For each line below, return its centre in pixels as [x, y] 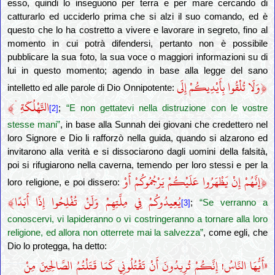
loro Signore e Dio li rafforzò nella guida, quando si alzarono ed [137, 138]
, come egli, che [235, 233]
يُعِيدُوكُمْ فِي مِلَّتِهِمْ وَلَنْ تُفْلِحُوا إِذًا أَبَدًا [98, 203]
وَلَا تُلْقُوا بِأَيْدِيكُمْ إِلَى [218, 88]
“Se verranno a [233, 203]
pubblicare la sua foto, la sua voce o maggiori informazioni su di [137, 57]
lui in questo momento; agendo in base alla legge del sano [137, 71]
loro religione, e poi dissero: [65, 183]
